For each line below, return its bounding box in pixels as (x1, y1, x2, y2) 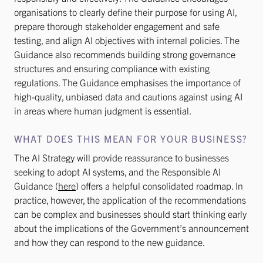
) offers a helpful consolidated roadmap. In (76, 180, 243, 191)
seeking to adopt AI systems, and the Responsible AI (14, 166, 221, 177)
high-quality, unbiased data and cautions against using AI (14, 90, 242, 102)
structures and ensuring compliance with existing (14, 62, 210, 74)
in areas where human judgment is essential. (14, 104, 193, 116)
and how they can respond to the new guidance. (14, 236, 211, 248)
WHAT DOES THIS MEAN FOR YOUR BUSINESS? (14, 133, 248, 144)
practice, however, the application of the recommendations (14, 194, 246, 205)
